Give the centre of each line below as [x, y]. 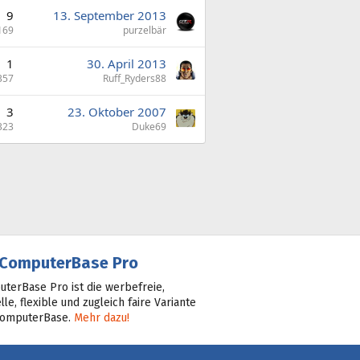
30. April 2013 [127, 63]
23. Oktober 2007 [117, 112]
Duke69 [149, 127]
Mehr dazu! [101, 317]
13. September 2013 [110, 15]
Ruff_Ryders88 [135, 78]
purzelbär [145, 30]
